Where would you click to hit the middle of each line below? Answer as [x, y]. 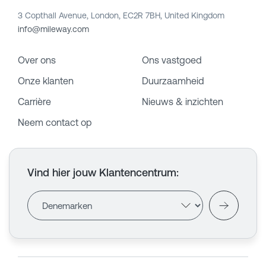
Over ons [37, 60]
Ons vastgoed [172, 60]
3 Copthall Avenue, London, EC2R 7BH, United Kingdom [121, 16]
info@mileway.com [53, 29]
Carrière [34, 102]
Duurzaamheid [173, 81]
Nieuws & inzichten [183, 102]
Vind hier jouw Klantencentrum [102, 173]
